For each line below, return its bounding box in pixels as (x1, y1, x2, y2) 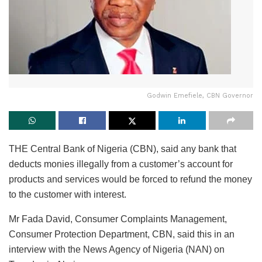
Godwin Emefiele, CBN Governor (147, 91, 253, 99)
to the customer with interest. (9, 189, 126, 199)
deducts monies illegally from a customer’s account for (9, 158, 233, 169)
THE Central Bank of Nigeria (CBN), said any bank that (9, 143, 236, 154)
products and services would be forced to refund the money (9, 174, 252, 184)
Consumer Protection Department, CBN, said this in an (9, 229, 235, 239)
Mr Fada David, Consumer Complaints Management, (9, 213, 227, 224)
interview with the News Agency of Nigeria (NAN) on (9, 244, 225, 254)
